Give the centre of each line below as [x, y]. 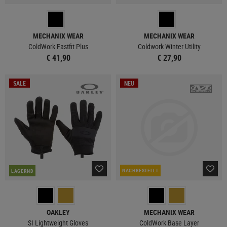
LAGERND [23, 171]
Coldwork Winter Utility [169, 46]
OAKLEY [58, 212]
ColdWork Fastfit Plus [58, 46]
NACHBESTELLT [140, 170]
